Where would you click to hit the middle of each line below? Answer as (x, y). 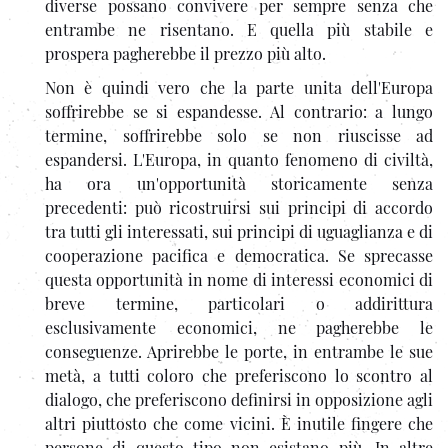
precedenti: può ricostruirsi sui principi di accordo (239, 207)
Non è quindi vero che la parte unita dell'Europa (239, 87)
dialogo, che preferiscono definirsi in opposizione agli (239, 399)
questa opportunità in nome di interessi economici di (239, 279)
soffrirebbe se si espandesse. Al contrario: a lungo (239, 111)
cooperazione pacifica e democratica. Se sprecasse (239, 255)
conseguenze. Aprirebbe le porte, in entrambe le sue (239, 351)
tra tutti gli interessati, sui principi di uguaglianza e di (239, 231)
